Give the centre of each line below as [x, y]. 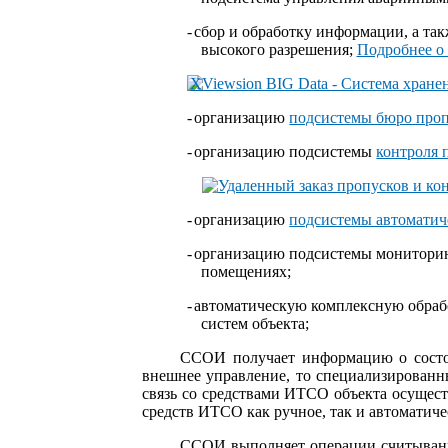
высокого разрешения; [278, 49]
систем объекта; [254, 323]
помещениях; [245, 271]
